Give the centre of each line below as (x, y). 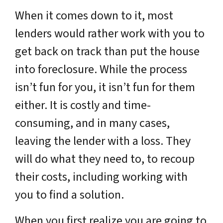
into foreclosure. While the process (101, 69)
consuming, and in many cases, (92, 123)
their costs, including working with (101, 177)
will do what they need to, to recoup (105, 159)
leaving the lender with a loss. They (103, 141)
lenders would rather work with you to (110, 34)
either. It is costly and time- (83, 105)
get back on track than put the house (107, 52)
